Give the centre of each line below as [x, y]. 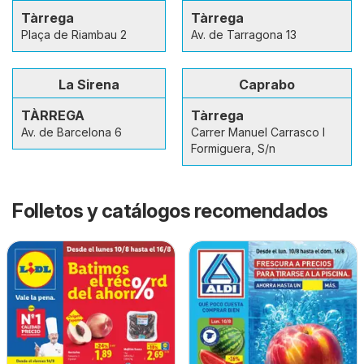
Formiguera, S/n [233, 148]
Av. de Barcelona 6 [71, 132]
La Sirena [89, 84]
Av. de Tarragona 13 [244, 34]
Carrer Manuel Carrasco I [258, 132]
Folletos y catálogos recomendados [170, 210]
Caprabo [267, 84]
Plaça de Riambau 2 [74, 34]
